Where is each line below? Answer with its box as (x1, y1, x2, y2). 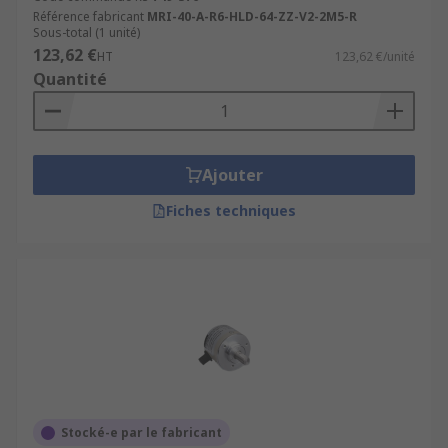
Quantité (33, 68, 107, 90)
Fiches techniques (166, 201, 296, 220)
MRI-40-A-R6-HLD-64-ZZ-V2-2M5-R (147, 8, 357, 25)
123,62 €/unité (335, 48, 415, 65)
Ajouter (201, 164, 263, 186)
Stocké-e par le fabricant (61, 424, 222, 441)
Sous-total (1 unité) (33, 24, 140, 41)
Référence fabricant (33, 8, 144, 25)
